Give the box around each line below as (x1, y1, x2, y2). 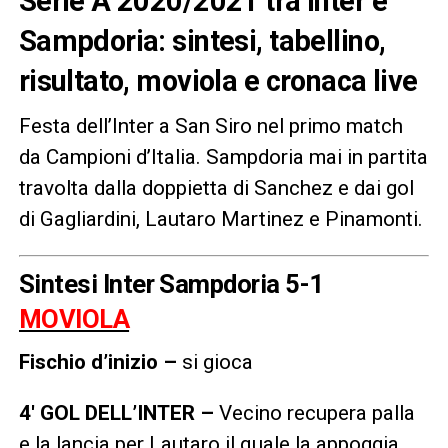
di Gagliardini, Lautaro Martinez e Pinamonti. (18, 206, 423, 231)
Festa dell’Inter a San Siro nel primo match (18, 113, 403, 138)
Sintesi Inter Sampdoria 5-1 (18, 268, 324, 299)
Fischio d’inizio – (18, 349, 177, 374)
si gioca (176, 349, 253, 374)
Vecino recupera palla (213, 400, 415, 425)
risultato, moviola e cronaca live (18, 63, 418, 98)
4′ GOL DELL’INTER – (18, 400, 214, 425)
